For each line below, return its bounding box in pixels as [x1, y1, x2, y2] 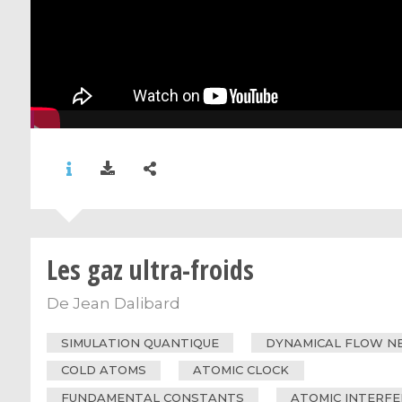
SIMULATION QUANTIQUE [60, 335, 219, 350]
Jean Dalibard [72, 293, 180, 312]
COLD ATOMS [60, 363, 146, 378]
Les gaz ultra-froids [46, 251, 254, 289]
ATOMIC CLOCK [193, 363, 290, 378]
